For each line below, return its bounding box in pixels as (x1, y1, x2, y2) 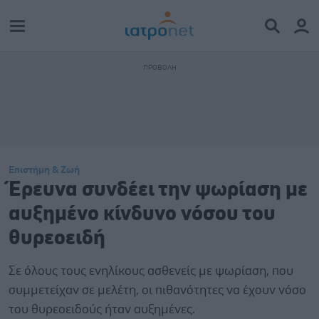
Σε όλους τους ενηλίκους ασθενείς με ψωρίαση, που (9, 265, 293, 278)
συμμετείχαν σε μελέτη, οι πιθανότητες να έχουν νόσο (9, 284, 306, 297)
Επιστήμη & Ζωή (9, 165, 80, 175)
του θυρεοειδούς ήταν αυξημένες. (9, 303, 195, 316)
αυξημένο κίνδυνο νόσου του (9, 204, 276, 224)
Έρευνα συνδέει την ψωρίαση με (9, 179, 308, 200)
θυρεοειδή (9, 228, 105, 249)
